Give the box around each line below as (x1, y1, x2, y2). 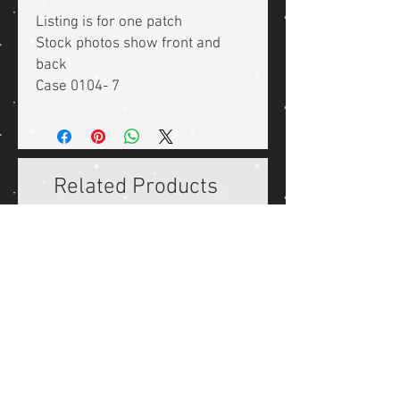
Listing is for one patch (36, 13, 182, 32)
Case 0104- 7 (36, 78, 120, 96)
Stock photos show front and (36, 35, 221, 54)
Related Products (54, 174, 218, 202)
